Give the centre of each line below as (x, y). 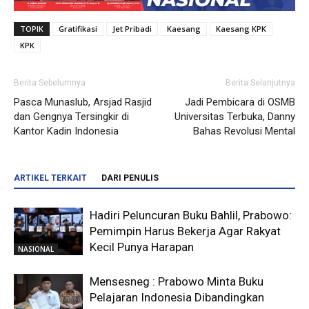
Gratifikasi (78, 29)
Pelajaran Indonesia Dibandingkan (177, 298)
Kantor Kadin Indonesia (66, 131)
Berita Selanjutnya (260, 83)
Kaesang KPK (241, 29)
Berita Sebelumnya (50, 83)
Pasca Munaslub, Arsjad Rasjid (83, 102)
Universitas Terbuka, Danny (235, 117)
